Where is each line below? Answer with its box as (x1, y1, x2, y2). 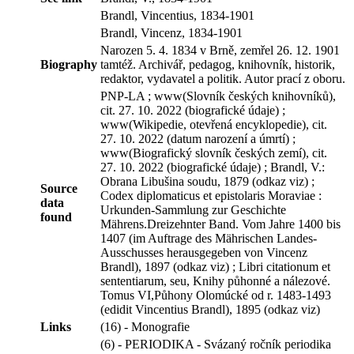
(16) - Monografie (100, 319, 190, 333)
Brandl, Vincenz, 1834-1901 (100, 25, 243, 40)
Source (40, 181, 77, 195)
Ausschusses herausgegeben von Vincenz (100, 245, 307, 259)
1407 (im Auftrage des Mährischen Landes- (100, 231, 317, 245)
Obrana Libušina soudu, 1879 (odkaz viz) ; (100, 174, 314, 188)
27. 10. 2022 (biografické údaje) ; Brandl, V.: (100, 160, 325, 174)
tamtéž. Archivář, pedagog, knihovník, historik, (100, 57, 335, 71)
